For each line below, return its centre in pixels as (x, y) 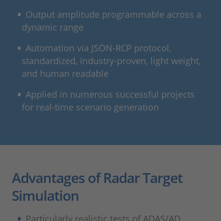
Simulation (45, 196)
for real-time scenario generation (90, 107)
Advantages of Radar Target (97, 178)
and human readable (65, 74)
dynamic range (53, 27)
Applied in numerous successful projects (110, 94)
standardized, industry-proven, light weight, (111, 61)
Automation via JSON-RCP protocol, (99, 48)
